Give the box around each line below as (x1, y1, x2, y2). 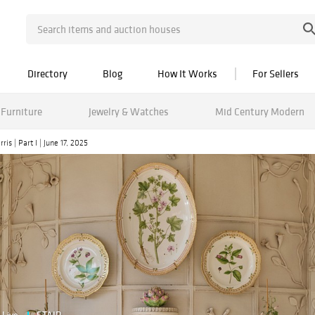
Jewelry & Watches (88, 104, 169, 118)
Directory (27, 67, 67, 80)
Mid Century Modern (214, 104, 304, 118)
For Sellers (252, 67, 299, 80)
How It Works (157, 67, 217, 80)
